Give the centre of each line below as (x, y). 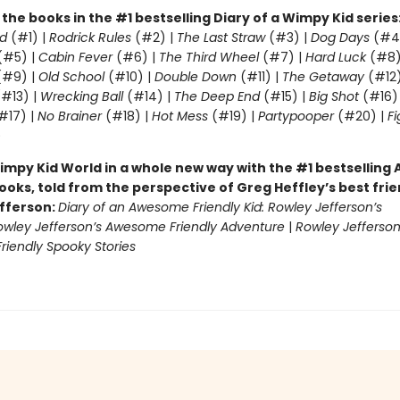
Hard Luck (335, 57)
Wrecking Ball (83, 96)
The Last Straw (221, 37)
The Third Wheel (208, 57)
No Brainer (69, 116)
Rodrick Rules (90, 37)
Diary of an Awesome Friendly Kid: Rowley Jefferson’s (220, 207)
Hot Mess (179, 116)
